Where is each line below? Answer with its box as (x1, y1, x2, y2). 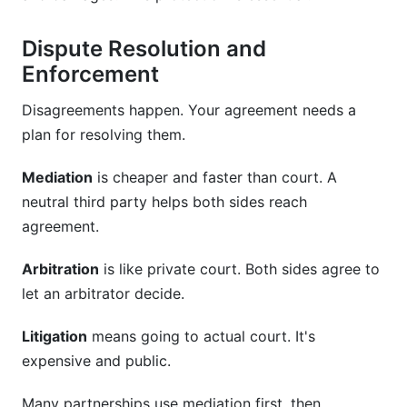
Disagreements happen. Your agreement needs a (22, 101, 356, 119)
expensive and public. (22, 352, 171, 370)
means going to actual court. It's (87, 327, 315, 345)
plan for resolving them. (22, 125, 185, 144)
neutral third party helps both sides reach (22, 193, 307, 211)
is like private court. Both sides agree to (99, 260, 380, 278)
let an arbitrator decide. (22, 284, 184, 303)
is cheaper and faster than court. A (93, 168, 337, 186)
